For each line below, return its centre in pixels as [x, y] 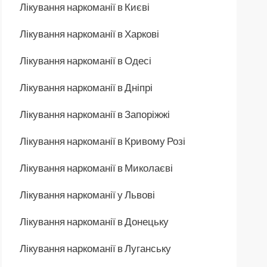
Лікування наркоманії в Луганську [95, 248]
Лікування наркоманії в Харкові [89, 33]
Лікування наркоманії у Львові [87, 194]
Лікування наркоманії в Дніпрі [86, 87]
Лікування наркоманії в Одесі [86, 60]
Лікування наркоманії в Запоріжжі [95, 114]
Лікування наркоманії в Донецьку [94, 221]
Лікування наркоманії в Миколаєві [96, 167]
